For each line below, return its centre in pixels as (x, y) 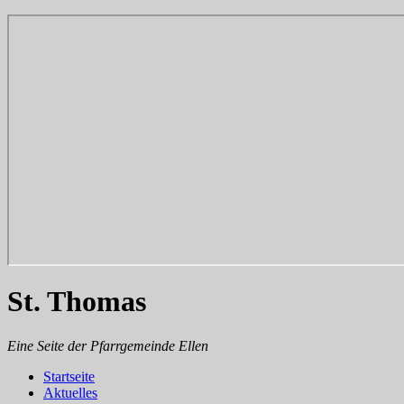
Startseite (69, 376)
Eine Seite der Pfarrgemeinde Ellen (108, 345)
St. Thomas (77, 302)
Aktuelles (70, 392)
